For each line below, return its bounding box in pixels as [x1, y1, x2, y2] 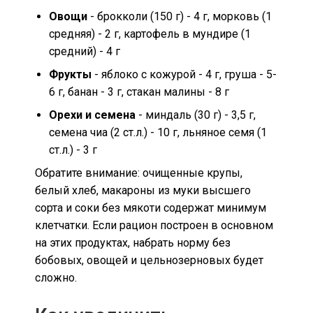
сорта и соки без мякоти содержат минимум [35, 201, 266, 215]
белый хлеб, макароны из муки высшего [35, 184, 251, 198]
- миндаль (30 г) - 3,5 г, [136, 108, 256, 122]
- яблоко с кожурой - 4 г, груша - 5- [92, 68, 277, 82]
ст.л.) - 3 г [49, 143, 97, 157]
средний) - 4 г [49, 45, 120, 59]
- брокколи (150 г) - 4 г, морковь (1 [87, 10, 272, 24]
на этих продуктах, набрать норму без [35, 236, 231, 250]
